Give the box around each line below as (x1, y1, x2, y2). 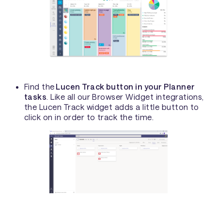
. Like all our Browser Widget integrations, (46, 92, 204, 102)
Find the (24, 82, 56, 92)
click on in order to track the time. (24, 112, 154, 122)
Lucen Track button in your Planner (56, 82, 195, 92)
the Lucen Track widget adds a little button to (24, 102, 199, 112)
